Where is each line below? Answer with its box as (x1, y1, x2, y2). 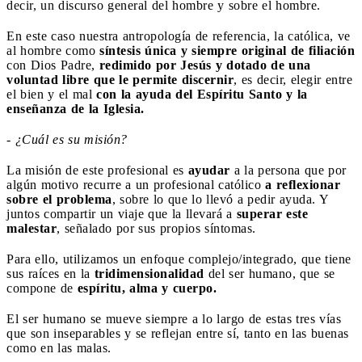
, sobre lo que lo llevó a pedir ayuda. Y (112, 192, 328, 206)
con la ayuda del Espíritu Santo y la (96, 86, 308, 101)
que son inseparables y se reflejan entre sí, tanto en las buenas (6, 326, 349, 340)
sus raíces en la (6, 266, 95, 280)
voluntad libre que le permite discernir (6, 72, 234, 86)
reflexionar (276, 177, 340, 192)
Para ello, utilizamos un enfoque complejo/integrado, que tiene (6, 251, 351, 266)
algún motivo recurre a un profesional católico (6, 177, 265, 192)
